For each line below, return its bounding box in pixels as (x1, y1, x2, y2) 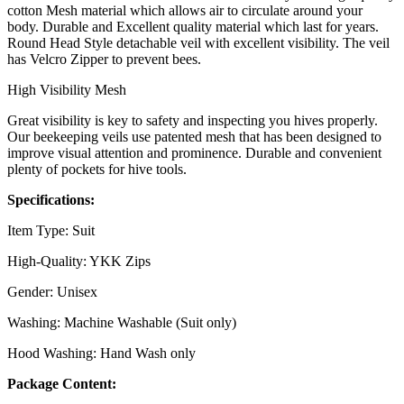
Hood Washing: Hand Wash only (7, 345, 196, 362)
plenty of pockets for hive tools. (7, 161, 187, 178)
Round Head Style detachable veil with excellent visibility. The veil (7, 35, 390, 51)
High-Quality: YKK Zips (7, 253, 151, 270)
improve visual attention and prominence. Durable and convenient (7, 145, 381, 161)
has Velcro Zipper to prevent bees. (7, 51, 201, 68)
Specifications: (7, 192, 95, 208)
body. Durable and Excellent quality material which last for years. (7, 19, 379, 35)
